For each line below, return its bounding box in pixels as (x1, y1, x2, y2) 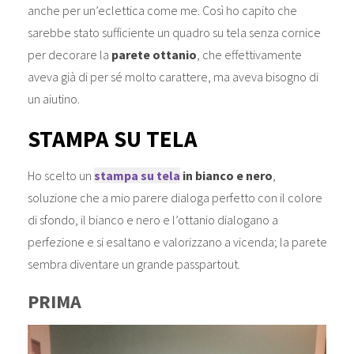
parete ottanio (111, 47, 197, 63)
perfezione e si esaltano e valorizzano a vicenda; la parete (27, 234, 327, 250)
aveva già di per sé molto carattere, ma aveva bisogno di (27, 69, 318, 85)
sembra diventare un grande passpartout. (27, 256, 240, 273)
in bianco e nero (179, 168, 273, 184)
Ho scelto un (27, 168, 94, 184)
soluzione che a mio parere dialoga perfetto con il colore (27, 190, 322, 206)
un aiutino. (27, 91, 80, 107)
